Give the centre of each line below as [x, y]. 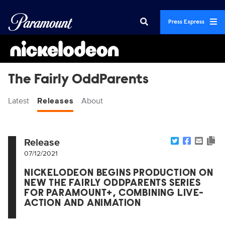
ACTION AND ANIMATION [83, 203]
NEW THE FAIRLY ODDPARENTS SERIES [113, 183]
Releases [55, 101]
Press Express [187, 22]
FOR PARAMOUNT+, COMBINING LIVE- [114, 193]
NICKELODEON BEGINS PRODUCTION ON [119, 173]
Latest [19, 101]
